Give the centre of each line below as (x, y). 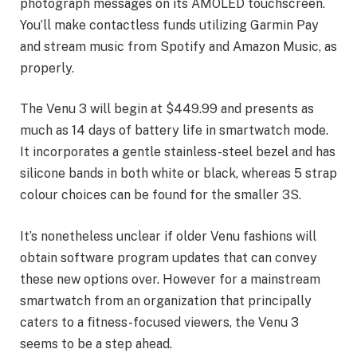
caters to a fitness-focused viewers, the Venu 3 (159, 322)
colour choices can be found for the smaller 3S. (161, 195)
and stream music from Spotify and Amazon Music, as (178, 46)
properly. (47, 68)
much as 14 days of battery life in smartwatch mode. (174, 131)
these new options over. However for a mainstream (170, 279)
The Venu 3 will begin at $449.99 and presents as (167, 109)
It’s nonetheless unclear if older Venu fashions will (168, 236)
